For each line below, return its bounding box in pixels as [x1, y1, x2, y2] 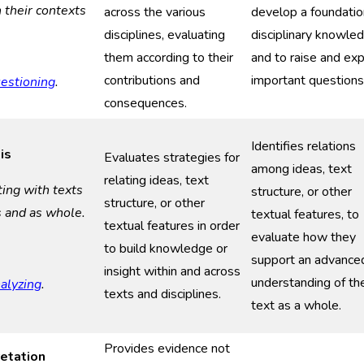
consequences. [104, 94, 187, 112]
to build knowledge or [104, 240, 227, 258]
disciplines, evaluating [104, 26, 225, 44]
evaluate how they [251, 228, 356, 246]
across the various [104, 3, 206, 21]
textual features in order [104, 217, 240, 235]
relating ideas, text [104, 171, 209, 189]
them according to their [104, 49, 233, 67]
